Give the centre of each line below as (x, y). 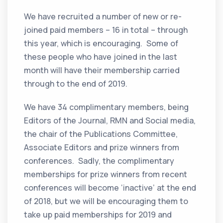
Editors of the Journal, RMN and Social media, (110, 121)
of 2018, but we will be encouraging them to (106, 201)
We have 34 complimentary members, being (107, 107)
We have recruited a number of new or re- (103, 17)
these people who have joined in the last (101, 57)
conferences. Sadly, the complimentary (99, 161)
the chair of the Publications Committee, (101, 134)
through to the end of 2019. (76, 84)
